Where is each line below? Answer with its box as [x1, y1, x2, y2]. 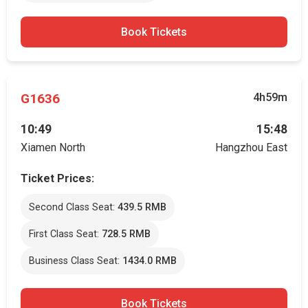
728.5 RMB [102, 228, 151, 240]
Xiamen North [21, 141, 85, 154]
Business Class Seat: [29, 255, 122, 267]
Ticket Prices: [21, 172, 94, 185]
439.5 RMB [118, 201, 166, 213]
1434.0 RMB [122, 255, 177, 267]
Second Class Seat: [29, 201, 118, 213]
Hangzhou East [215, 141, 287, 154]
